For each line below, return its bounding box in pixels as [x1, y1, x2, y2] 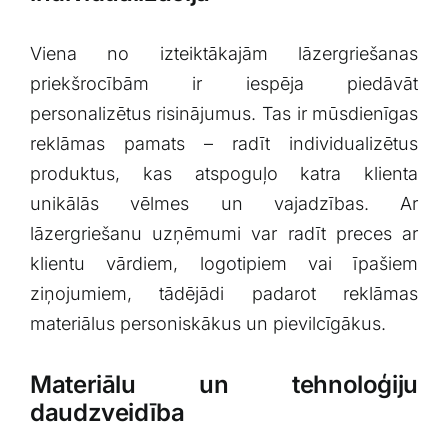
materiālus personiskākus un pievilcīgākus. [29, 313, 386, 335]
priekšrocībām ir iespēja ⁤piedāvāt [29, 73, 419, 95]
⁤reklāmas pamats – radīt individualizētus [29, 133, 419, 155]
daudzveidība [29, 398, 185, 428]
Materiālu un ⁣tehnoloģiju [29, 370, 419, 400]
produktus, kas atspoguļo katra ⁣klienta [29, 163, 419, 185]
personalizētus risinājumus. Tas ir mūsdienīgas [29, 103, 419, 125]
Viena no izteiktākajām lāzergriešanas [29, 43, 419, 65]
